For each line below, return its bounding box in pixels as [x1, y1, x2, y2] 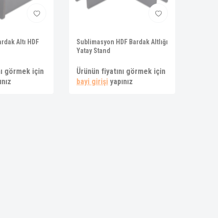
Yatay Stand [76, 47, 110, 54]
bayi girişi [76, 77, 108, 86]
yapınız [108, 77, 133, 86]
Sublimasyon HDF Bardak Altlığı [76, 38, 168, 46]
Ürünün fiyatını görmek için [76, 67, 165, 76]
